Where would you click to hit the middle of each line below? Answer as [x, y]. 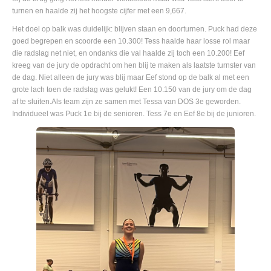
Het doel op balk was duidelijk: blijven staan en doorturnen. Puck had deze [135, 29]
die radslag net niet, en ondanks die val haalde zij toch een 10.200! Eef [128, 54]
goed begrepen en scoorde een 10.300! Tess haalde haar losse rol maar [131, 41]
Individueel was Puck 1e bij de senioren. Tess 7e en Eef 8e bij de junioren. [134, 114]
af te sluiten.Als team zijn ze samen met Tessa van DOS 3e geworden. [126, 102]
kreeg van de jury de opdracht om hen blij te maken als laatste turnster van [134, 66]
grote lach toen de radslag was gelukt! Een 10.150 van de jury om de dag [132, 90]
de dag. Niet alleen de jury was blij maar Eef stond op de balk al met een [131, 78]
